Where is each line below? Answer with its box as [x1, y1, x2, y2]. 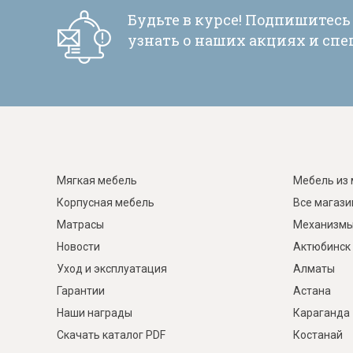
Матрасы [57, 218, 104, 231]
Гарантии [57, 284, 105, 297]
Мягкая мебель [57, 174, 137, 187]
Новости [57, 240, 100, 253]
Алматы [293, 262, 335, 275]
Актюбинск [293, 240, 351, 253]
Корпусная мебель [57, 196, 154, 209]
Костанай [293, 329, 343, 341]
